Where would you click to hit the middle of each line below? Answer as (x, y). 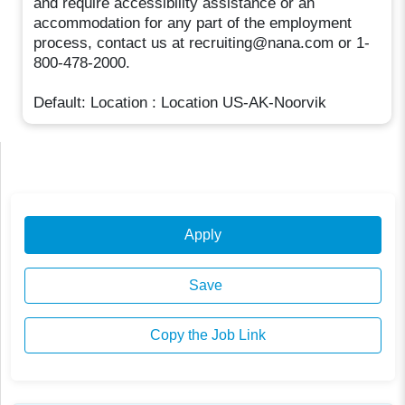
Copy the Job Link (206, 335)
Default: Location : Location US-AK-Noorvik (180, 102)
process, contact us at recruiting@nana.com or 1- (202, 42)
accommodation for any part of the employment (193, 23)
